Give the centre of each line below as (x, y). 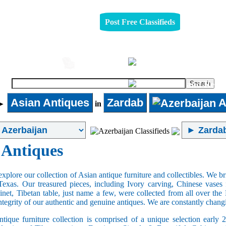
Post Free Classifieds (140, 22)
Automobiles (27, 62)
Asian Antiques (50, 102)
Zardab (125, 102)
